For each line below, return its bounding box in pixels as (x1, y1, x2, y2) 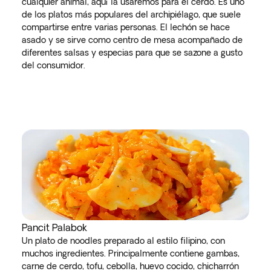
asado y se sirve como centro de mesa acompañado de (22, 35, 243, 45)
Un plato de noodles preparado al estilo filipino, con (22, 236, 225, 246)
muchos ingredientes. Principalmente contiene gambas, (22, 249, 240, 258)
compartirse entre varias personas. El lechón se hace (22, 22, 230, 32)
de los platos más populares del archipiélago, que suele (22, 10, 241, 19)
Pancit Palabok (22, 222, 87, 233)
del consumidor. (22, 60, 85, 70)
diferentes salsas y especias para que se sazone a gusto (22, 48, 243, 57)
